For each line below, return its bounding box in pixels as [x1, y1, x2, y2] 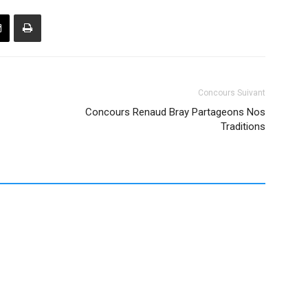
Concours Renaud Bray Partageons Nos [85, 106, 265, 118]
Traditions [221, 120, 265, 133]
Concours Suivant [198, 88, 265, 98]
